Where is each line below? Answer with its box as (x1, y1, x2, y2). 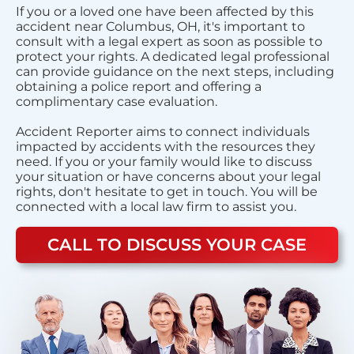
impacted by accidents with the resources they (16, 138, 315, 154)
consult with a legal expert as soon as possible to (16, 33, 322, 49)
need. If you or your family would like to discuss (16, 153, 312, 169)
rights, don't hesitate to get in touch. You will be (16, 183, 318, 199)
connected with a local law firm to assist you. (16, 198, 296, 214)
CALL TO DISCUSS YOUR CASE (47, 234, 307, 254)
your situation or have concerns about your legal (16, 168, 321, 184)
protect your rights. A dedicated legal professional (16, 48, 330, 64)
